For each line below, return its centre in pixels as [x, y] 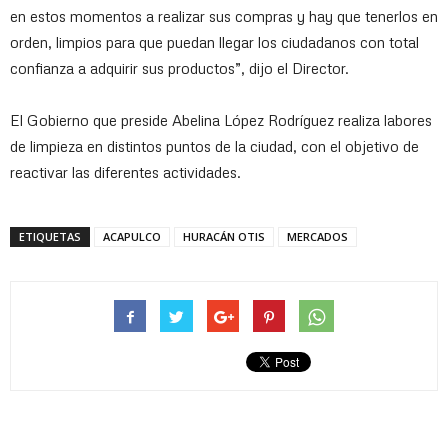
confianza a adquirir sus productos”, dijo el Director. [179, 67]
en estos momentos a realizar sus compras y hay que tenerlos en [224, 15]
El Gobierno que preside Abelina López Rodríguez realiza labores [221, 119]
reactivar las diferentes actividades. [125, 171]
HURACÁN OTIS [224, 236]
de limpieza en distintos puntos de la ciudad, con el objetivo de [214, 145]
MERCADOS [317, 236]
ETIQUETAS [50, 236]
